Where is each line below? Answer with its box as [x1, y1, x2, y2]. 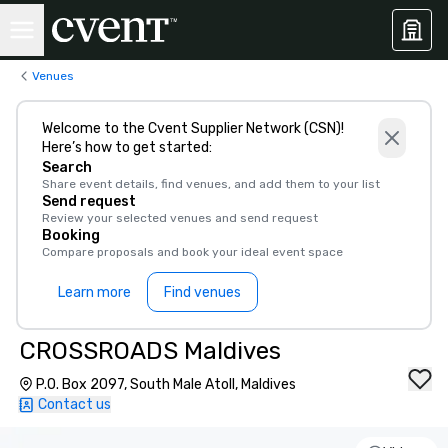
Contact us [38, 396, 111, 413]
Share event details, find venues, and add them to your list [42, 177, 380, 191]
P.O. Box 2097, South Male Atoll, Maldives [36, 376, 296, 393]
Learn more [58, 283, 131, 301]
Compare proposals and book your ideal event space [42, 245, 343, 259]
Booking [42, 227, 100, 244]
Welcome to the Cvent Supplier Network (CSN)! [42, 120, 344, 137]
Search [42, 159, 92, 176]
